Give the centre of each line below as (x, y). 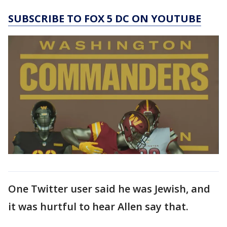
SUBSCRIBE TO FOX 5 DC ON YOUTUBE (105, 18)
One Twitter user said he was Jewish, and (109, 188)
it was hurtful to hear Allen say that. (98, 206)
